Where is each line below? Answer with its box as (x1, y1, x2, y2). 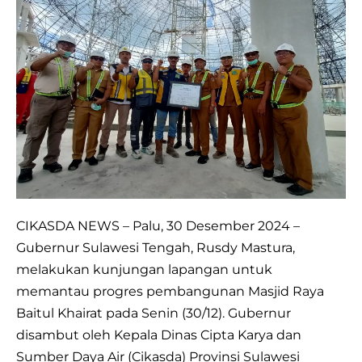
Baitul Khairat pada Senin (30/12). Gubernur (16, 305, 291, 322)
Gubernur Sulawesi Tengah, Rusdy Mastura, (16, 240, 295, 256)
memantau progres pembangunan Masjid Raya (16, 284, 324, 300)
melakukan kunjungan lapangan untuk (16, 262, 272, 278)
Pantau (15, 19, 62, 36)
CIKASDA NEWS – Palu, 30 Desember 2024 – (16, 218, 300, 234)
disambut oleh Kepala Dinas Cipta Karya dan (16, 327, 301, 343)
